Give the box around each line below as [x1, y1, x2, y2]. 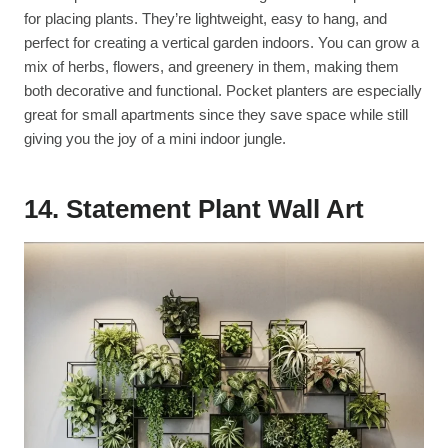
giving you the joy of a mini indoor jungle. [24, 129, 286, 147]
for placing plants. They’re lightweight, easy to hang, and [24, 9, 387, 27]
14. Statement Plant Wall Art [24, 193, 364, 224]
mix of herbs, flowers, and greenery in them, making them [24, 57, 399, 75]
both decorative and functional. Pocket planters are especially [24, 81, 422, 99]
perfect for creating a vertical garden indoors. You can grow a [24, 33, 419, 51]
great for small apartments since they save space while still [24, 105, 408, 123]
